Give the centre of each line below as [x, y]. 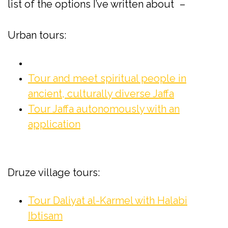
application [54, 124]
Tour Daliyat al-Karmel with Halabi [108, 200]
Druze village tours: [54, 172]
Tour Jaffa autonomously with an [104, 109]
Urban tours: [37, 35]
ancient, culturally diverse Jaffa [101, 93]
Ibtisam [45, 216]
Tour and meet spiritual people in [107, 78]
